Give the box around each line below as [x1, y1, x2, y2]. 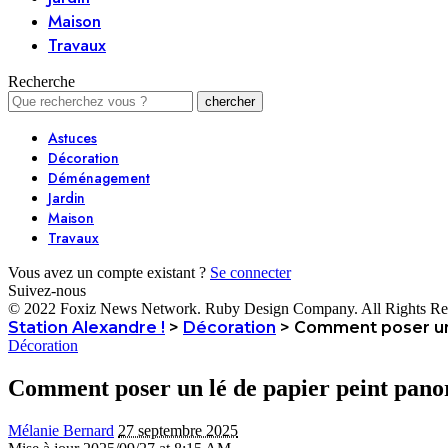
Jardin [48, 188, 85, 208]
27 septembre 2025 [118, 421, 238, 439]
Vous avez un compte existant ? [8, 264, 206, 281]
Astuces [48, 128, 97, 148]
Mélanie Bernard [8, 421, 114, 439]
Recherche [8, 73, 75, 90]
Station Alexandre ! [8, 318, 165, 337]
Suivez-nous [8, 282, 86, 299]
